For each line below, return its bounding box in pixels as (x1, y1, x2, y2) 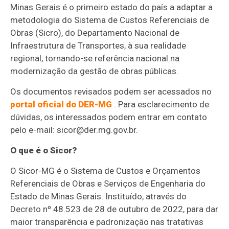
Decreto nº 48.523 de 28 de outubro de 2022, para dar (10, 204, 219, 215)
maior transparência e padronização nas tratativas (10, 217, 204, 227)
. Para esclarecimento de (112, 99, 210, 110)
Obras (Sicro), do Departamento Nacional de (10, 28, 180, 38)
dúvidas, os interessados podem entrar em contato (10, 112, 208, 123)
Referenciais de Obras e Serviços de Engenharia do (10, 178, 206, 189)
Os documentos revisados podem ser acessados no (10, 86, 212, 97)
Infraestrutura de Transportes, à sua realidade (10, 40, 187, 51)
